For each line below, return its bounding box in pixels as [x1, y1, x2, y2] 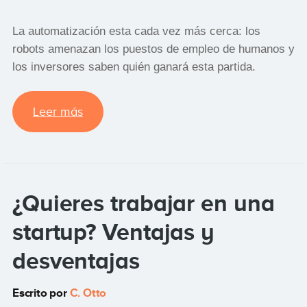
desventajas [12, 247, 140, 274]
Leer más [32, 105, 83, 119]
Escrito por [12, 286, 70, 300]
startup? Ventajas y [12, 219, 215, 245]
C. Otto [69, 286, 107, 300]
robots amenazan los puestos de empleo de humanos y [12, 42, 295, 56]
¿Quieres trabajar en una [12, 190, 275, 217]
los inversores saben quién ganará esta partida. [12, 60, 256, 74]
